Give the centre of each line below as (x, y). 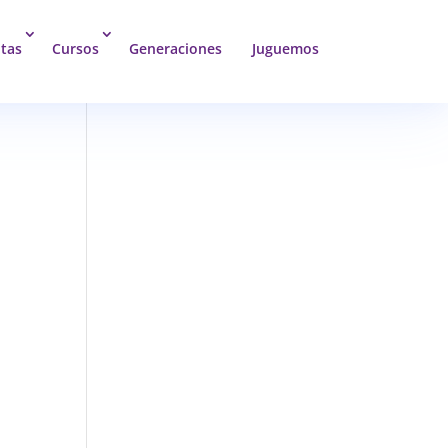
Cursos (75, 48)
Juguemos (285, 48)
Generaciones (175, 48)
